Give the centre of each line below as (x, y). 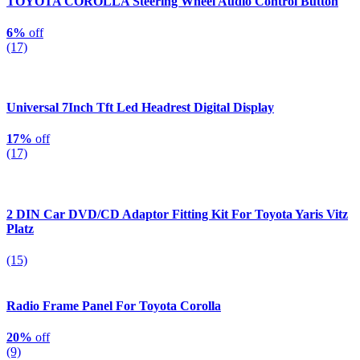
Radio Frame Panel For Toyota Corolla (114, 306)
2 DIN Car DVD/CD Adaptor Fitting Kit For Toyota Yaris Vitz (177, 214)
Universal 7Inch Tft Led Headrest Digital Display (140, 108)
